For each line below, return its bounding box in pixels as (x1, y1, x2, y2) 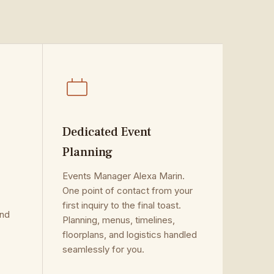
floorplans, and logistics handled (62, 229, 197, 240)
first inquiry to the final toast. (62, 199, 181, 211)
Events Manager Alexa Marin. (62, 170, 185, 182)
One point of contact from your (62, 185, 193, 196)
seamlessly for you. (62, 243, 144, 255)
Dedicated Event (62, 124, 151, 140)
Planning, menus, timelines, (62, 214, 175, 226)
